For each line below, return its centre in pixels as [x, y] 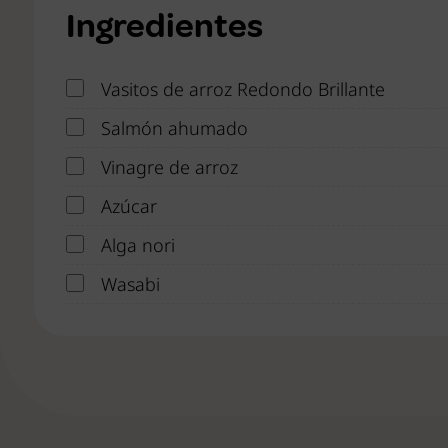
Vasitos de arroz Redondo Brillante [243, 89]
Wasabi [130, 284]
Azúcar [131, 206]
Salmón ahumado [174, 128]
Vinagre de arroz [169, 167]
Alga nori [138, 245]
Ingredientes [164, 26]
